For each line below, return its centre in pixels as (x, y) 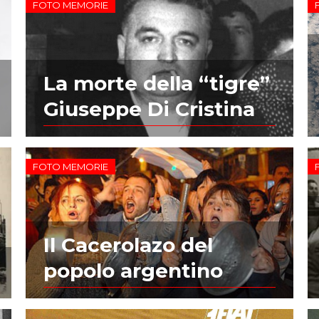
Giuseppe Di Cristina (149, 109)
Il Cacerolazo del (128, 245)
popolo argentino (133, 270)
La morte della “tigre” (156, 83)
